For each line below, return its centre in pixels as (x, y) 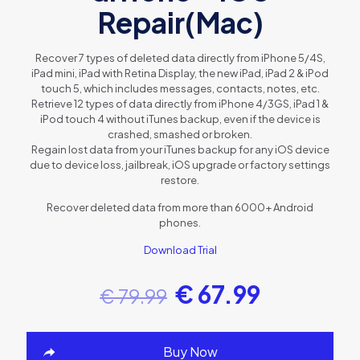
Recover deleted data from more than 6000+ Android (180, 207)
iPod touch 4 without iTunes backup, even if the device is (180, 119)
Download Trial (180, 250)
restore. (180, 180)
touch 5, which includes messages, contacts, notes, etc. (180, 88)
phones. (180, 222)
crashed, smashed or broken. (180, 134)
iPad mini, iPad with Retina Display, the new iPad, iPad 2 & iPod (180, 73)
